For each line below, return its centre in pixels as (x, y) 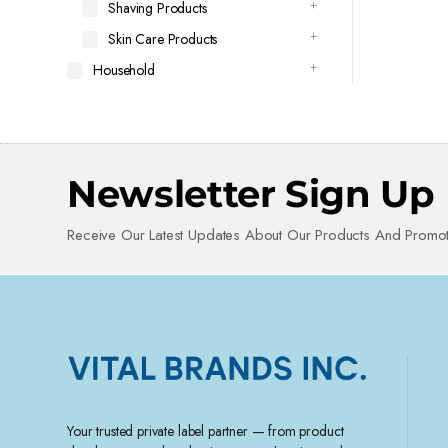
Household (124, 70)
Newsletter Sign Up (251, 193)
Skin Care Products (163, 39)
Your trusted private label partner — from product (205, 431)
